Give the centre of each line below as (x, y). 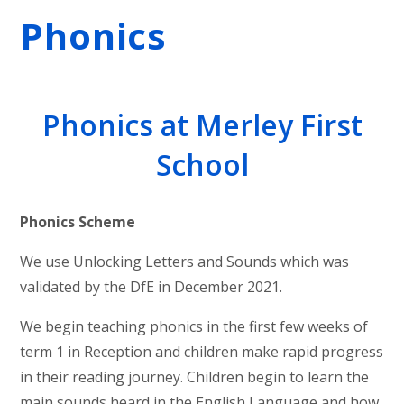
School (202, 165)
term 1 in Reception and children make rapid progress (202, 351)
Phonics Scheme (78, 221)
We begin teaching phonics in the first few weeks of (194, 326)
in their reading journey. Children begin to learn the (195, 376)
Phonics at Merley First (202, 125)
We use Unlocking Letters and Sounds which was (185, 261)
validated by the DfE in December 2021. (151, 286)
